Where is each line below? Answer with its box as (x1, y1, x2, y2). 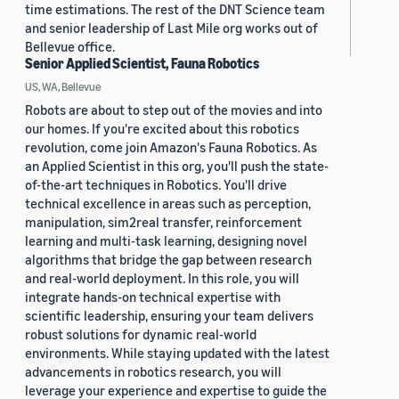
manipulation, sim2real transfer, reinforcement (25, 214, 302, 231)
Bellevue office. (25, 38, 115, 55)
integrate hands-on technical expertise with (25, 289, 281, 305)
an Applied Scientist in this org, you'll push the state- (25, 158, 329, 175)
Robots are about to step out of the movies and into (25, 102, 322, 118)
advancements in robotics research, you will (25, 363, 281, 380)
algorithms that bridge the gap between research (25, 251, 312, 268)
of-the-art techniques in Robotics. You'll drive (25, 176, 287, 193)
